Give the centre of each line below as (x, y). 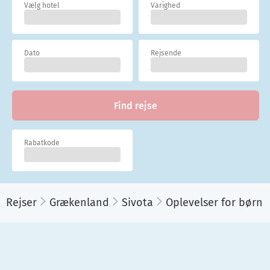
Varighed (165, 5)
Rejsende (166, 53)
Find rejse (135, 105)
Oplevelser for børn (214, 202)
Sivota (137, 202)
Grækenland (79, 202)
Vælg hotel (42, 5)
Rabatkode (42, 143)
